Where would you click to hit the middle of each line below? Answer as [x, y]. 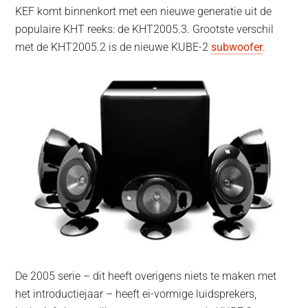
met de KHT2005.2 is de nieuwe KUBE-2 [113, 47]
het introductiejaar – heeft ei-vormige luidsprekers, [136, 294]
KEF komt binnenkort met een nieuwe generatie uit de [144, 12]
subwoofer [237, 47]
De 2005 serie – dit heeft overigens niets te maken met [146, 276]
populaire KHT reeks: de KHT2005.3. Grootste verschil [145, 30]
